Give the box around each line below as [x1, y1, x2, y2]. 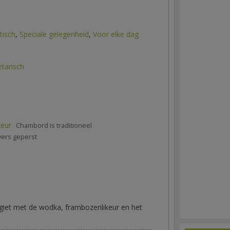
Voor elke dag [93, 29, 139, 39]
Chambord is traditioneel [16, 121, 92, 130]
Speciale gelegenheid [20, 29, 89, 39]
